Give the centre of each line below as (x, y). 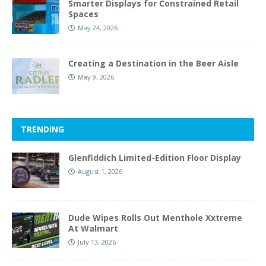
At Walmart (93, 229)
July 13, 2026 (97, 242)
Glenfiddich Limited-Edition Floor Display (155, 158)
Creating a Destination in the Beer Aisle (153, 64)
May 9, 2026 (96, 77)
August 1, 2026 (100, 172)
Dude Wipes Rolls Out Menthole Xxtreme (155, 218)
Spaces (83, 14)
